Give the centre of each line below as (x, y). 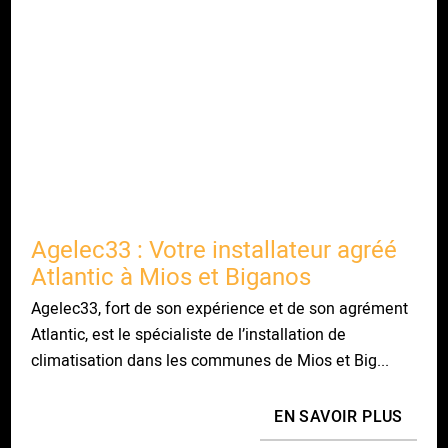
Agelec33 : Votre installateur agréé (214, 249)
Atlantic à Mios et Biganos (171, 276)
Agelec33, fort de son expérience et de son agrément (220, 307)
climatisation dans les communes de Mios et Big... (210, 359)
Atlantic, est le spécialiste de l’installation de (189, 333)
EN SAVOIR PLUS (338, 416)
